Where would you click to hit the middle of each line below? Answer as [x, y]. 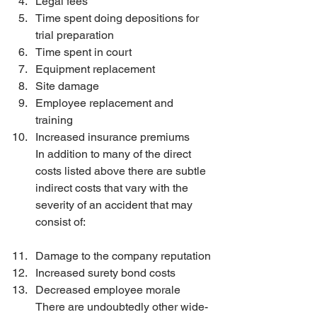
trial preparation [76, 35]
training [56, 120]
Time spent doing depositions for [119, 18]
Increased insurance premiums [113, 137]
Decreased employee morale [108, 290]
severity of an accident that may [115, 205]
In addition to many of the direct [115, 154]
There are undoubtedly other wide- [122, 307]
